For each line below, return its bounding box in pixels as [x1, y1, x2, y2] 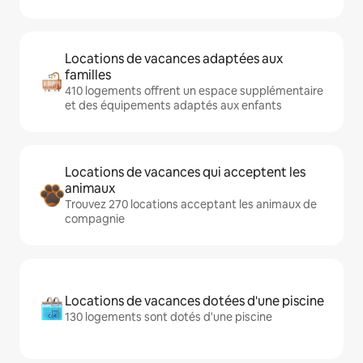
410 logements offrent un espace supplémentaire [65, 83, 323, 99]
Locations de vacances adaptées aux [65, 50, 283, 68]
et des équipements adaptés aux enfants [65, 98, 282, 113]
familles [65, 66, 111, 84]
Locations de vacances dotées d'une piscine [65, 293, 324, 310]
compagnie [65, 211, 125, 227]
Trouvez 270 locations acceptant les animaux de [65, 197, 317, 212]
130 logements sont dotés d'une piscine [65, 310, 272, 325]
